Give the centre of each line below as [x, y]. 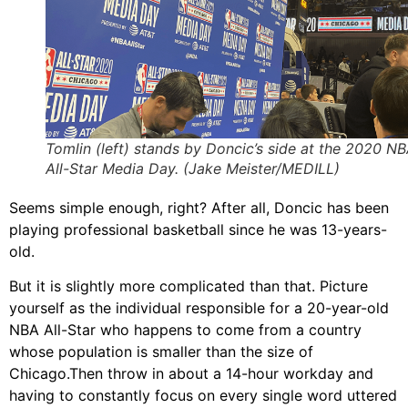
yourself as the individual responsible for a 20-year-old [199, 307]
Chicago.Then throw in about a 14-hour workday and [191, 373]
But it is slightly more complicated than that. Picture [189, 286]
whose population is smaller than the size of [161, 351]
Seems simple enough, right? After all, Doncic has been [199, 207]
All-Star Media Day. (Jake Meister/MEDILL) [193, 168]
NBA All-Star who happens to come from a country [185, 329]
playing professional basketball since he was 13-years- [198, 229]
